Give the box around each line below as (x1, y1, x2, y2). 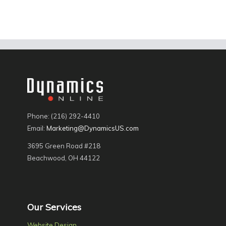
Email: (27, 124, 46, 132)
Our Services (27, 201, 81, 213)
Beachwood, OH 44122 (27, 153, 100, 162)
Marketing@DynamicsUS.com (46, 124, 139, 132)
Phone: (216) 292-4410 (27, 111, 100, 120)
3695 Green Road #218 (27, 141, 100, 150)
